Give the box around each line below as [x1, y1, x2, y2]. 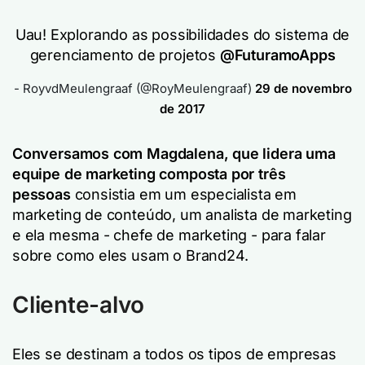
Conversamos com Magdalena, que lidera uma [12, 145, 336, 162]
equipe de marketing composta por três [12, 165, 286, 182]
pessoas [12, 186, 75, 203]
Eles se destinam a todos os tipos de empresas [12, 345, 336, 363]
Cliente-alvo [12, 291, 144, 319]
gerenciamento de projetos [29, 46, 220, 64]
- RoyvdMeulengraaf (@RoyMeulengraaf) [13, 81, 255, 96]
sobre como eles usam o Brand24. [12, 247, 248, 264]
